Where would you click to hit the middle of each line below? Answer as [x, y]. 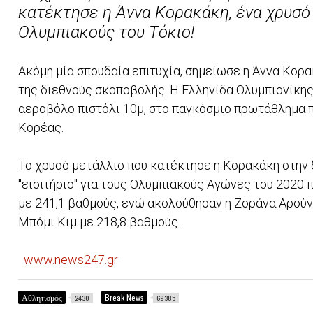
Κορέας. [41, 127]
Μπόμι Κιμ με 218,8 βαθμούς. [100, 221]
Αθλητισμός [42, 297]
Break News [125, 297]
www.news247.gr [71, 259]
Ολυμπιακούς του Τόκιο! [107, 32]
